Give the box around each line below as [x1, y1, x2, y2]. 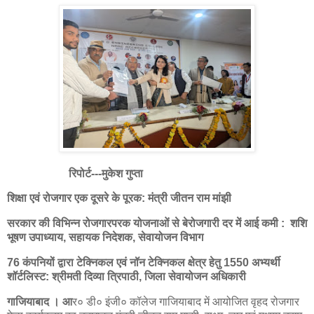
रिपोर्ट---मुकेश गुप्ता [7, 167, 143, 179]
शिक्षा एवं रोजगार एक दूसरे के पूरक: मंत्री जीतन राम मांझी [7, 192, 231, 205]
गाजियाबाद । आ [7, 295, 72, 308]
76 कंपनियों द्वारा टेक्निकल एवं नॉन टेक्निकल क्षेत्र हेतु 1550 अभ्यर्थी [7, 257, 280, 269]
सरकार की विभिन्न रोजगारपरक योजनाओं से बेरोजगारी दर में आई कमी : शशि [7, 217, 307, 230]
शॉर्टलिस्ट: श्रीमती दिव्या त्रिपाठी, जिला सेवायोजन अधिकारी [7, 271, 246, 283]
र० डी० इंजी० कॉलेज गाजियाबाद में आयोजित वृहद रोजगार [72, 295, 299, 308]
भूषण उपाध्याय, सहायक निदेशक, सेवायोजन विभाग [7, 231, 203, 244]
